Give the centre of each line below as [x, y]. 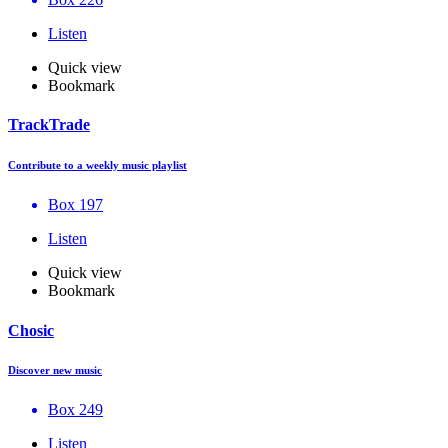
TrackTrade [49, 125]
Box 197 [75, 205]
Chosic [31, 330]
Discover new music [55, 370]
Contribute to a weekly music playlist [97, 165]
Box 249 [75, 410]
